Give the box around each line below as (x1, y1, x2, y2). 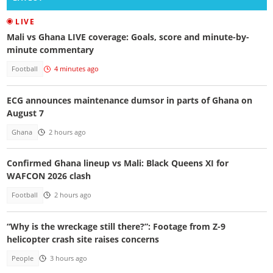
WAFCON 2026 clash (6, 170, 91, 182)
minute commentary (6, 44, 94, 56)
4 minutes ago (54, 65, 99, 74)
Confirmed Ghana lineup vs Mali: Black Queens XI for (6, 157, 229, 169)
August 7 (6, 107, 44, 119)
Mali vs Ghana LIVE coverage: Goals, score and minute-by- (6, 31, 249, 43)
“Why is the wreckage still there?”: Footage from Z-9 (6, 220, 225, 232)
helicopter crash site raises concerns (6, 233, 159, 245)
